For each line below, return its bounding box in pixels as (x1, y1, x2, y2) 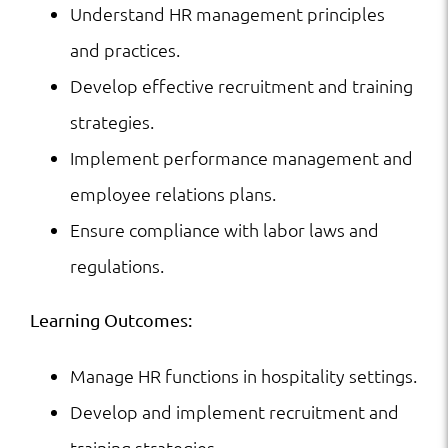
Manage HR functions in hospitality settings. (70, 364, 417, 388)
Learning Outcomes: (30, 309, 192, 331)
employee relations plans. (70, 182, 276, 206)
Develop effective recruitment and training (70, 74, 413, 98)
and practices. (70, 38, 180, 62)
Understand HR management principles (70, 2, 385, 26)
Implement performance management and (70, 146, 413, 170)
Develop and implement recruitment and (70, 400, 399, 424)
